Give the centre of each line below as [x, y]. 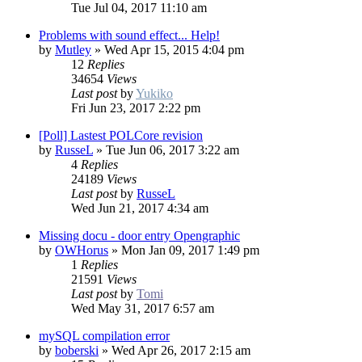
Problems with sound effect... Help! [129, 36]
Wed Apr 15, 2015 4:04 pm [174, 50]
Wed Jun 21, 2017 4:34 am [140, 208]
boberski [77, 351]
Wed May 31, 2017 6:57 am [143, 309]
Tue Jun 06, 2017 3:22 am [173, 150]
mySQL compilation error [104, 336]
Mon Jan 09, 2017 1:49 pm [190, 250]
